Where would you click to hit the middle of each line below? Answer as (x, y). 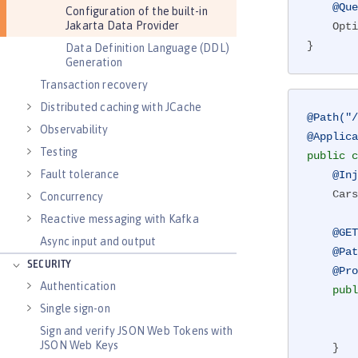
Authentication (78, 286)
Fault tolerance (80, 174)
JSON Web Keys (80, 345)
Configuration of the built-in (137, 11)
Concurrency (72, 197)
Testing (59, 152)
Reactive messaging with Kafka (119, 219)
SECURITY (50, 265)
